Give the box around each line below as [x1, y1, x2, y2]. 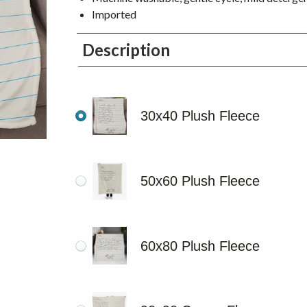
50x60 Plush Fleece [140, 173, 260, 189]
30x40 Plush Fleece [140, 108, 260, 124]
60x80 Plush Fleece [140, 238, 260, 254]
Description [82, 39, 171, 60]
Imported [92, 7, 137, 21]
